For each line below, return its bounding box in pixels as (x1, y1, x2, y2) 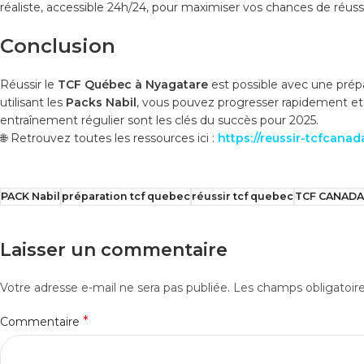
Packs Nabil (66, 94, 136, 110)
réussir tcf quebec (192, 189, 293, 202)
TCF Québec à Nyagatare (58, 76, 208, 92)
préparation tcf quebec (62, 189, 190, 202)
